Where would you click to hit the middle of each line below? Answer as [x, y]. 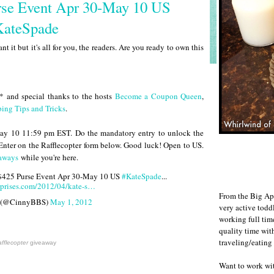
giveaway [42, 242]
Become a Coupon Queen [158, 96]
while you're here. [48, 157]
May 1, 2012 [71, 202]
